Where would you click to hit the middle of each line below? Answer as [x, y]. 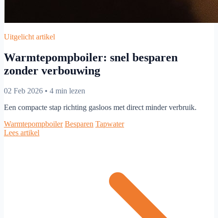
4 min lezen [67, 91]
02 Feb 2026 [23, 91]
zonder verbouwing [52, 70]
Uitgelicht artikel [29, 36]
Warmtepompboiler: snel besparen [91, 57]
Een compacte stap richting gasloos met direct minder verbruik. [100, 108]
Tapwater [110, 124]
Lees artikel [22, 133]
